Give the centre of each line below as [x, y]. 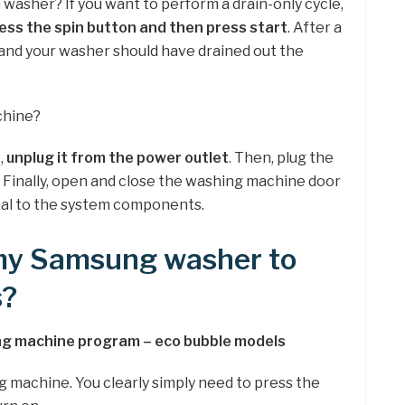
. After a [315, 27]
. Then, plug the [281, 157]
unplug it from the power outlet [118, 157]
